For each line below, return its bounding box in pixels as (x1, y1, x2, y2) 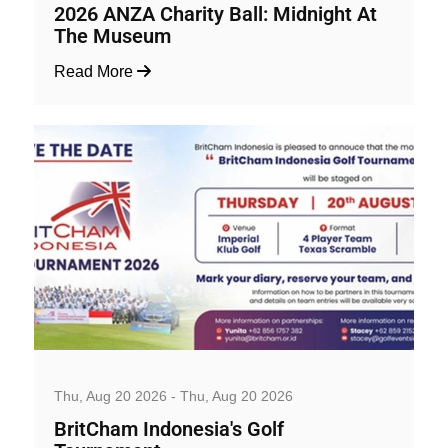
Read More (54, 62, 137, 80)
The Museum (54, 24, 171, 48)
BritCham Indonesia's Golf (54, 417, 284, 441)
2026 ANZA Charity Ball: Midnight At (54, 2, 377, 26)
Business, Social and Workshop (34, 360, 243, 378)
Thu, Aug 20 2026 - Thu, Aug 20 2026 (54, 387, 293, 404)
